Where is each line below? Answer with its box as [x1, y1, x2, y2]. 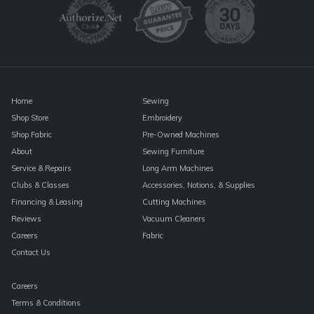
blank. [11, 54, 38, 68]
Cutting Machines [142, 196, 206, 207]
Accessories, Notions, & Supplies [142, 179, 255, 190]
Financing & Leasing [11, 196, 83, 207]
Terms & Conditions [11, 297, 81, 308]
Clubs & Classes [11, 179, 69, 190]
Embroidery [142, 112, 182, 123]
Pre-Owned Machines [142, 129, 219, 139]
